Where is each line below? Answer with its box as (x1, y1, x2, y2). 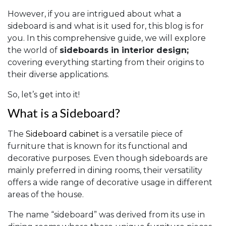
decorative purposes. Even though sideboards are (8, 153, 208, 163)
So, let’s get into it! (8, 90, 80, 100)
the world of (8, 45, 60, 55)
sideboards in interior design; (60, 45, 189, 55)
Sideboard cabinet (26, 129, 99, 139)
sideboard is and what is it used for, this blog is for (8, 21, 204, 31)
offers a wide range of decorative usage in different (8, 178, 212, 188)
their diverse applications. (8, 70, 109, 80)
